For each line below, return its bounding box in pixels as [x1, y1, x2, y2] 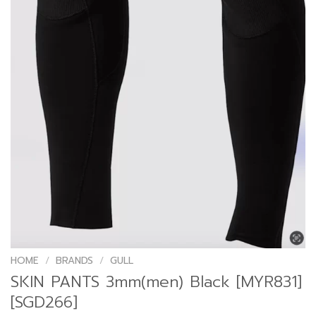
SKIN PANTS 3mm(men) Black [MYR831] [11, 270, 302, 294]
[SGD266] [11, 291, 78, 315]
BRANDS [56, 253, 94, 269]
